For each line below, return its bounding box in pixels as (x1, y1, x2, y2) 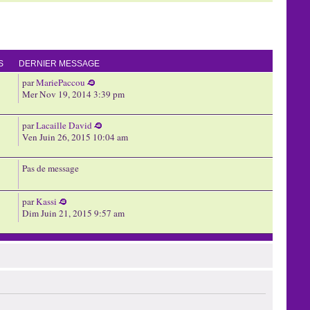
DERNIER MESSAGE (18, 59, 100, 69)
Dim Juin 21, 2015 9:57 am (21, 207, 125, 219)
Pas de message (21, 162, 79, 174)
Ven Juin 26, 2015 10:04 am (21, 131, 128, 143)
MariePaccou (35, 76, 85, 89)
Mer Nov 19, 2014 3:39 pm (21, 88, 125, 100)
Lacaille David (35, 119, 92, 131)
